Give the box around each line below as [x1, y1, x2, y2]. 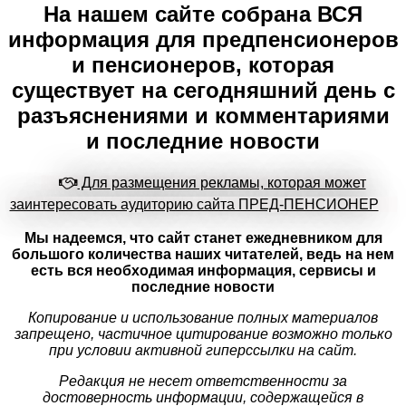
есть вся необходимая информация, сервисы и [30, 262, 376, 278]
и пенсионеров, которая [72, 52, 334, 77]
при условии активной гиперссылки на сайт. [49, 342, 357, 358]
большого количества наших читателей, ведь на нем [12, 246, 394, 262]
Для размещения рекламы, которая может [77, 174, 366, 190]
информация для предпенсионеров [7, 26, 399, 52]
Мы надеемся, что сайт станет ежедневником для [24, 229, 382, 246]
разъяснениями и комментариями [16, 102, 390, 128]
